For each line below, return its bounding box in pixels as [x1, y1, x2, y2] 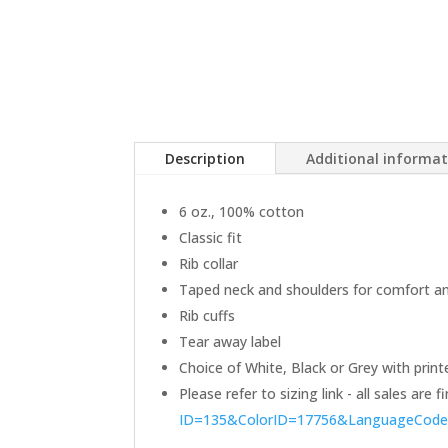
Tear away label [179, 331, 282, 351]
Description [165, 148, 246, 168]
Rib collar [179, 253, 239, 273]
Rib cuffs [179, 305, 236, 325]
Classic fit [179, 227, 243, 247]
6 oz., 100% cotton [179, 201, 305, 221]
